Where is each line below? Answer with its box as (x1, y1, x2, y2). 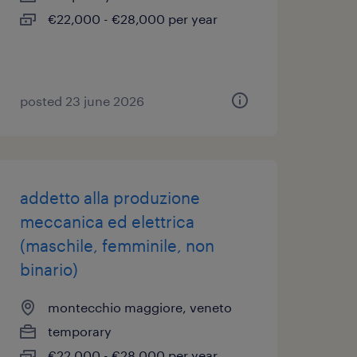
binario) (19, 260, 78, 279)
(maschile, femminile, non (19, 236, 214, 255)
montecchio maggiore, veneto (47, 300, 232, 315)
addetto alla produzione (19, 188, 200, 207)
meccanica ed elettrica (19, 212, 194, 231)
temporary (47, 324, 112, 339)
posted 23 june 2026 (19, 93, 144, 108)
